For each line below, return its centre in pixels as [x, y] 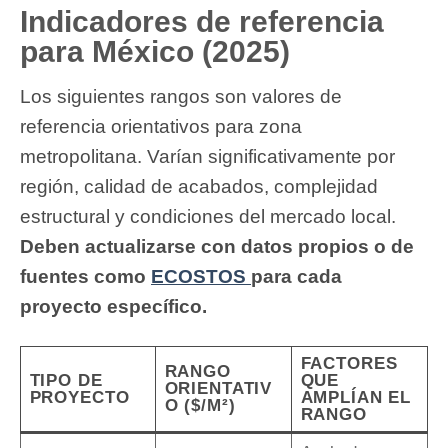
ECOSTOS [201, 276]
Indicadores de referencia [202, 21]
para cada [296, 276]
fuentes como [85, 276]
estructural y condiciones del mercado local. [208, 216]
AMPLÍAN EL [356, 398]
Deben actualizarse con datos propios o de [217, 246]
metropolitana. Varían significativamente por [207, 156]
